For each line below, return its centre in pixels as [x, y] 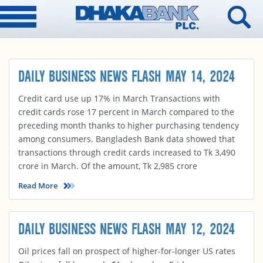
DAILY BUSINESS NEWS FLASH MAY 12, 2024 [127, 230]
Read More [38, 186]
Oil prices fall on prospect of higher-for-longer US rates [127, 251]
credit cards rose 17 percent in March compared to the [126, 112]
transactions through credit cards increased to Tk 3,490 [127, 152]
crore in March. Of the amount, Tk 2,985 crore [108, 166]
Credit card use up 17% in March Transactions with [119, 98]
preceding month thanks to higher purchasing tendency [129, 125]
